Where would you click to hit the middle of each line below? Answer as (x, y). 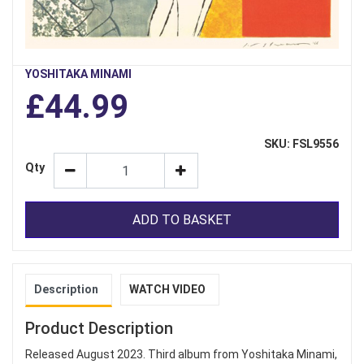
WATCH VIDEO (167, 290)
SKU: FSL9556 (301, 144)
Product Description (99, 329)
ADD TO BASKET (182, 219)
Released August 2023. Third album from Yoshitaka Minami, (181, 355)
